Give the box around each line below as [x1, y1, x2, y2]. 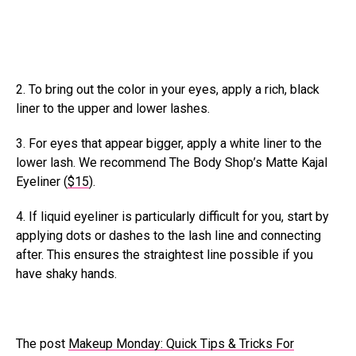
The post [16, 336, 68, 351]
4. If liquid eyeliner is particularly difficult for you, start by [16, 209, 329, 224]
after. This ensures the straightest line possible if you [16, 247, 313, 262]
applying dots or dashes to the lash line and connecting [16, 228, 321, 243]
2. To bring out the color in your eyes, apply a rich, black [16, 82, 319, 97]
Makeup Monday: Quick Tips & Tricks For [68, 336, 294, 351]
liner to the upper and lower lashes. [16, 101, 210, 116]
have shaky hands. [16, 266, 117, 281]
